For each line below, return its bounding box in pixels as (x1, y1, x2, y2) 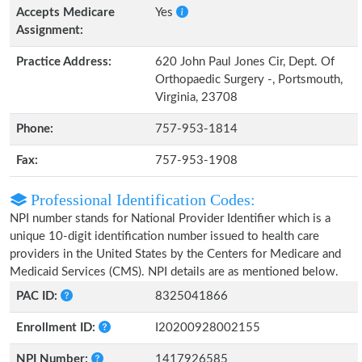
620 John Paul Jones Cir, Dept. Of (155, 56, 335, 68)
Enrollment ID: (16, 322, 99, 334)
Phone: (16, 123, 53, 135)
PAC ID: (16, 290, 61, 302)
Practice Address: (16, 56, 112, 68)
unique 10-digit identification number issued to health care (10, 230, 319, 242)
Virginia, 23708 (155, 91, 238, 103)
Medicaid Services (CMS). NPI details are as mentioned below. (10, 266, 339, 278)
